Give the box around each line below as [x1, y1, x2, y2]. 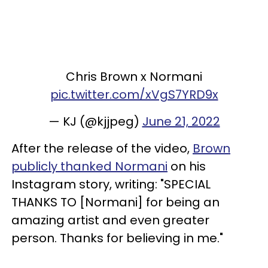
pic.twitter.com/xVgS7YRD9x [50, 86, 218, 103]
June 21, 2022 [142, 112, 220, 130]
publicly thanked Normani [11, 157, 167, 175]
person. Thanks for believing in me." [11, 229, 223, 246]
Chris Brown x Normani [66, 68, 202, 85]
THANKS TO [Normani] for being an [11, 193, 220, 211]
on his [167, 157, 206, 175]
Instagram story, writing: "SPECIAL [11, 175, 211, 193]
